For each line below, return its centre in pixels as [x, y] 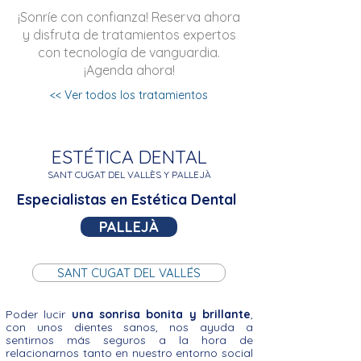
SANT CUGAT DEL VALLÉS [129, 272]
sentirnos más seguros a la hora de [129, 340]
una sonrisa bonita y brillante [161, 314]
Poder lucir [39, 314]
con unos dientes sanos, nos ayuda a [129, 327]
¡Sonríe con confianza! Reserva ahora [129, 17]
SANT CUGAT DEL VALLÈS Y [108, 174]
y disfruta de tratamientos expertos [129, 34]
